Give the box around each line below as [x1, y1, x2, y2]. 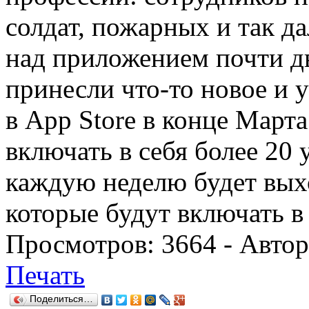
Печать [6, 259, 85, 290]
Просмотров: [6, 228, 161, 259]
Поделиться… [30, 293, 93, 304]
